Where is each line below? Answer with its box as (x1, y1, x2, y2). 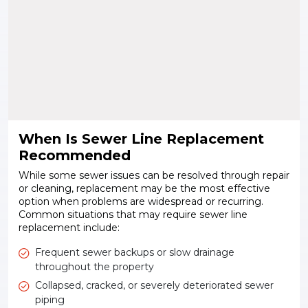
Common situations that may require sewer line (19, 208, 247, 221)
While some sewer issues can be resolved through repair (19, 169, 289, 182)
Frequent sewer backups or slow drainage (35, 246, 234, 259)
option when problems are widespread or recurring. (19, 195, 263, 208)
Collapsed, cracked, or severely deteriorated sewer (35, 279, 274, 292)
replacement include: (19, 221, 120, 234)
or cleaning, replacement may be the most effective (19, 182, 270, 195)
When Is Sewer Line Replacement (19, 131, 264, 148)
